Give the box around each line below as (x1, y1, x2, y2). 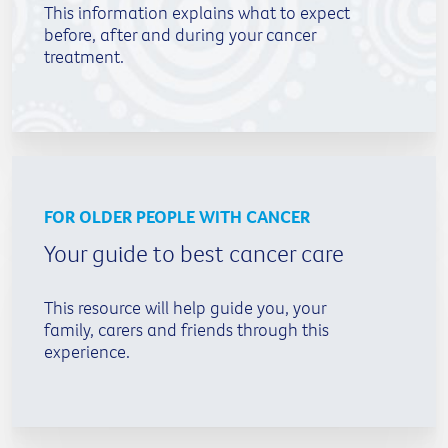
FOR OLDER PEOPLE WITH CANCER (44, 204, 310, 228)
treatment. (44, 44, 124, 68)
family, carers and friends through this (44, 317, 329, 341)
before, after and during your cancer (44, 22, 316, 46)
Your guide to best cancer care (44, 237, 344, 268)
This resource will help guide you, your (44, 295, 326, 319)
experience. (44, 339, 130, 363)
